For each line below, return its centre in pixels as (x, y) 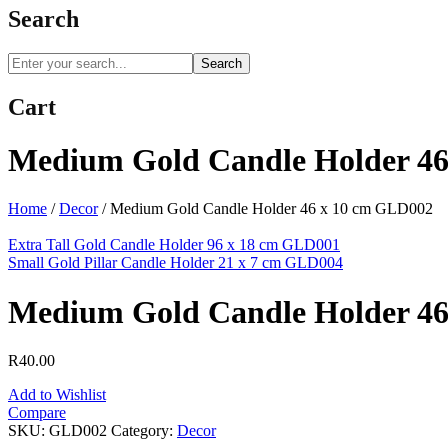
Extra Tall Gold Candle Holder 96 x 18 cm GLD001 (174, 245)
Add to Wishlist (57, 395)
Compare (37, 413)
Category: (144, 431)
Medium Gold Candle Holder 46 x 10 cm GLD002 (269, 209)
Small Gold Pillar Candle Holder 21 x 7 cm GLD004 (175, 263)
